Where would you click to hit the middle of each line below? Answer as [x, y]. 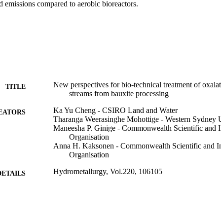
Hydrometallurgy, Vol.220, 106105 [108, 171]
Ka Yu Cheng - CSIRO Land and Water [115, 110]
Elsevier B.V [74, 191]
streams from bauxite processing [119, 93]
